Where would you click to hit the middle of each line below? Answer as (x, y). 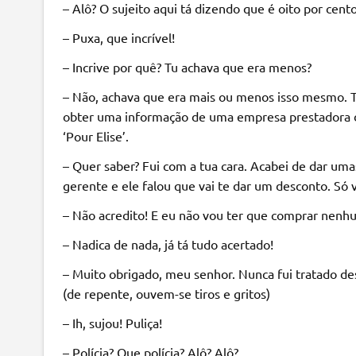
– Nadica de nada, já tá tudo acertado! (168, 244)
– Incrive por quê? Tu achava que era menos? (187, 66)
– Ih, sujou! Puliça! (112, 322)
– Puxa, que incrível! (118, 37)
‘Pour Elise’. (95, 135)
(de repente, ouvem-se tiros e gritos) (166, 293)
